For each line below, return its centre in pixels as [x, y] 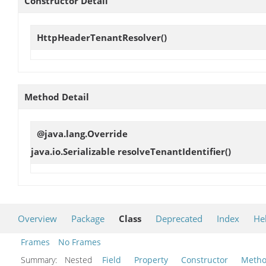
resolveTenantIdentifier [171, 151]
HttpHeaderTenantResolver [99, 38]
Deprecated [179, 218]
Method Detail [57, 96]
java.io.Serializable [74, 151]
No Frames [80, 242]
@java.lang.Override [82, 133]
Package [88, 218]
